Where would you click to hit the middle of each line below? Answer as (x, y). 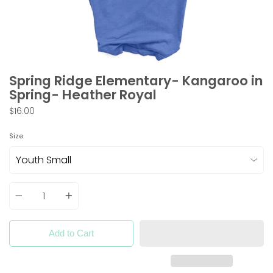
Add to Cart (71, 233)
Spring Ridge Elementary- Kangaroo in (136, 81)
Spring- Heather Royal (83, 95)
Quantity (28, 183)
